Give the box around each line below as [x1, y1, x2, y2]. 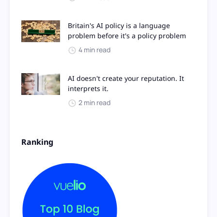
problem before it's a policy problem [68, 31, 186, 41]
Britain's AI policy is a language [68, 21, 170, 31]
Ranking [21, 137, 53, 148]
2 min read [78, 98, 110, 108]
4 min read [78, 45, 110, 55]
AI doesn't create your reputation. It [68, 74, 184, 83]
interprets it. [68, 84, 108, 93]
